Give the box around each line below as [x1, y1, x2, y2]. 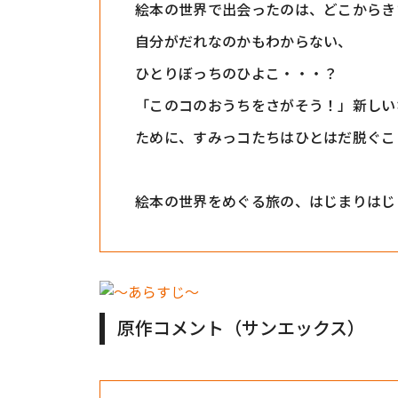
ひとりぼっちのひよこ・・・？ [135, 62, 338, 84]
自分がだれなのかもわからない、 [135, 30, 353, 52]
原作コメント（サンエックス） [117, 314, 365, 340]
